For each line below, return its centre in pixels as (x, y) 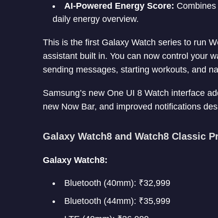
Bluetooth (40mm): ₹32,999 (117, 183)
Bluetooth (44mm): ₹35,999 (117, 201)
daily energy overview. (96, 19)
